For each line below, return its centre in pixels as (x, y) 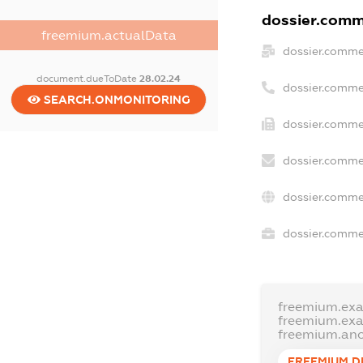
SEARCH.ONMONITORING (115, 99)
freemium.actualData (109, 35)
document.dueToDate (88, 78)
